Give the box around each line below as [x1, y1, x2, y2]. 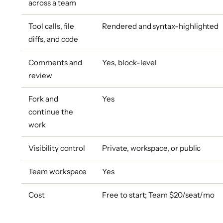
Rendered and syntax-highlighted [102, 21, 219, 31]
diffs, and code [28, 34, 79, 44]
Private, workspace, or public [102, 143, 201, 153]
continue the [28, 107, 73, 116]
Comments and [28, 57, 82, 67]
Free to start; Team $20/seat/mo [102, 190, 215, 200]
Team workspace [28, 166, 87, 176]
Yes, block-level [102, 57, 157, 67]
